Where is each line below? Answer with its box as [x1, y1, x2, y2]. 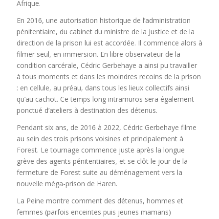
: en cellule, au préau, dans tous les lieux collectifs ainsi [16, 83, 189, 93]
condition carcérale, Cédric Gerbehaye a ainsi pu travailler [16, 61, 197, 70]
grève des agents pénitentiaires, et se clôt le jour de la [16, 156, 188, 166]
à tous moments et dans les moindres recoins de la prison [16, 72, 201, 82]
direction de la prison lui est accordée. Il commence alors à [16, 38, 202, 48]
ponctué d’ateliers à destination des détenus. [16, 106, 157, 115]
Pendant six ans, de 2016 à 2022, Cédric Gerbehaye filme [16, 123, 197, 132]
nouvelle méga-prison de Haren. [16, 179, 117, 189]
